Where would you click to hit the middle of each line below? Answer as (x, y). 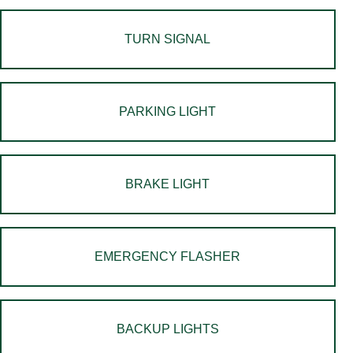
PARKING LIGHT (168, 111)
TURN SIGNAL (168, 39)
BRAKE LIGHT (168, 184)
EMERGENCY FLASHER (168, 256)
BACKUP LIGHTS (167, 329)
